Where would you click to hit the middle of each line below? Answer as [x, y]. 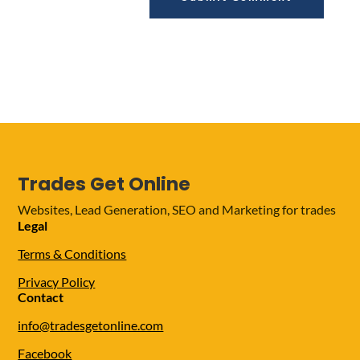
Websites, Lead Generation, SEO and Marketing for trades [177, 210]
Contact [41, 297]
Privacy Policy [57, 282]
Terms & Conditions [72, 254]
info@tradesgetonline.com [91, 325]
